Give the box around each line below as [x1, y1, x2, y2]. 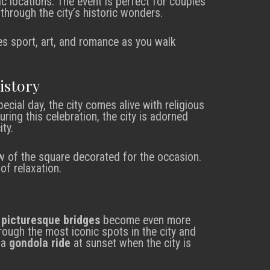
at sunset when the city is [71, 236, 191, 250]
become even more [100, 213, 190, 227]
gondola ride [9, 236, 71, 250]
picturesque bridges [1, 213, 100, 227]
